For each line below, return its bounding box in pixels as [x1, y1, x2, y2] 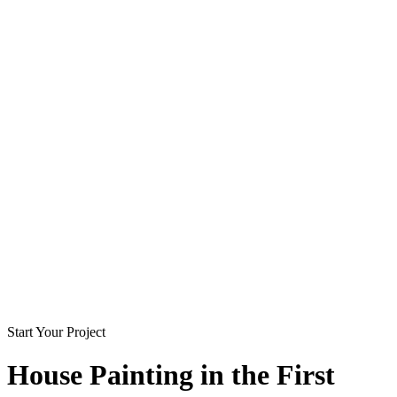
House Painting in [7, 359, 231, 392]
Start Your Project [7, 324, 105, 339]
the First [231, 359, 335, 392]
